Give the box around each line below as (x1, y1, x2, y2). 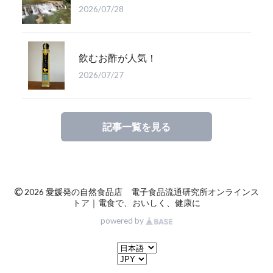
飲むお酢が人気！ (79, 51, 157, 63)
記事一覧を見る (102, 121, 171, 133)
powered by (101, 215, 146, 225)
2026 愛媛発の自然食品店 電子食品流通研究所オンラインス (24, 187, 259, 197)
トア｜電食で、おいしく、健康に (73, 198, 200, 208)
